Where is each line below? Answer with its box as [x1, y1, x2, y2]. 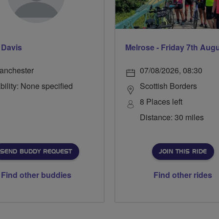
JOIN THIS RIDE [158, 149, 207, 155]
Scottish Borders [140, 80, 197, 92]
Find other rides [153, 169, 212, 181]
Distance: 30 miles [140, 111, 204, 123]
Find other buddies [1, 169, 71, 181]
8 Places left [140, 96, 182, 108]
